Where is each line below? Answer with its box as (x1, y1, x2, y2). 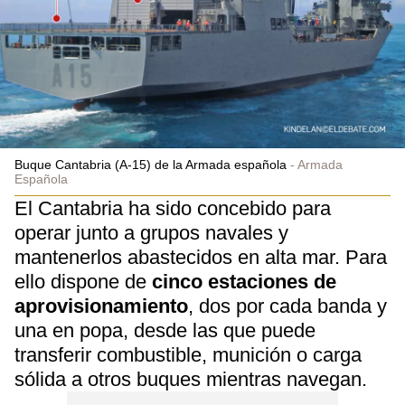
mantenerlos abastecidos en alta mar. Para (14, 246, 387, 268)
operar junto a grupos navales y (14, 221, 288, 244)
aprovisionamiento (14, 295, 188, 317)
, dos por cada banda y (188, 295, 387, 317)
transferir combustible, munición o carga (14, 344, 362, 366)
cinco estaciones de (152, 270, 336, 293)
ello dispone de (14, 270, 152, 293)
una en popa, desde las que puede (14, 319, 316, 342)
